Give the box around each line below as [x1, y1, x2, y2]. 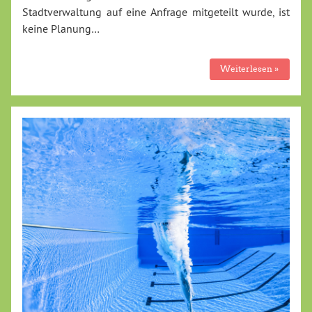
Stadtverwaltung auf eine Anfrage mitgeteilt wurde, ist [22, 4, 290, 19]
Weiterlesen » [220, 63, 279, 75]
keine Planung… [22, 21, 100, 36]
